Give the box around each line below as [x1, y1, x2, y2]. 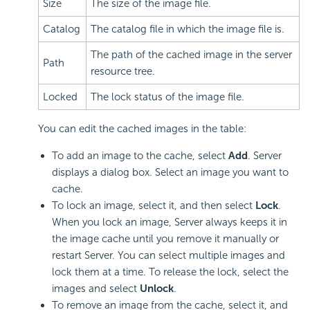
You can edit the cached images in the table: [38, 122, 246, 136]
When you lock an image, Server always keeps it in [52, 216, 287, 229]
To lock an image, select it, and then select [52, 199, 255, 212]
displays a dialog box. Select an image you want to [52, 166, 289, 179]
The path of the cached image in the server [91, 48, 292, 62]
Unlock [140, 282, 174, 295]
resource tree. [91, 65, 155, 78]
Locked [43, 91, 77, 104]
